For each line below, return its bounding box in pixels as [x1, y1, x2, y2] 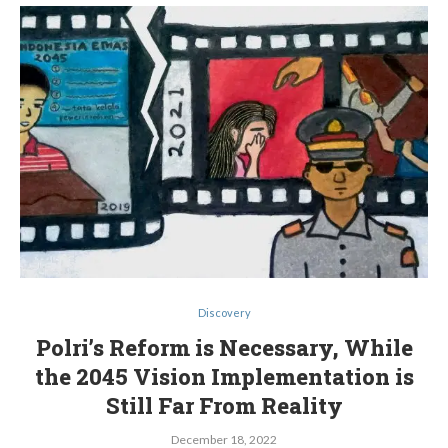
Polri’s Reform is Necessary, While [35, 333, 413, 362]
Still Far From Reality [105, 391, 343, 420]
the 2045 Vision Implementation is [34, 362, 414, 391]
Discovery [197, 306, 251, 319]
